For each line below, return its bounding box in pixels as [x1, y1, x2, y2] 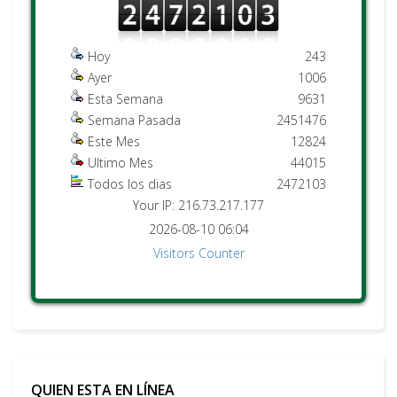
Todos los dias [88, 175, 172, 192]
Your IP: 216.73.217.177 [133, 197, 264, 214]
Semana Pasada [88, 112, 181, 128]
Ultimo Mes [88, 154, 153, 171]
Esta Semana [88, 90, 163, 107]
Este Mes [88, 133, 140, 150]
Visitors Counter [152, 245, 245, 261]
